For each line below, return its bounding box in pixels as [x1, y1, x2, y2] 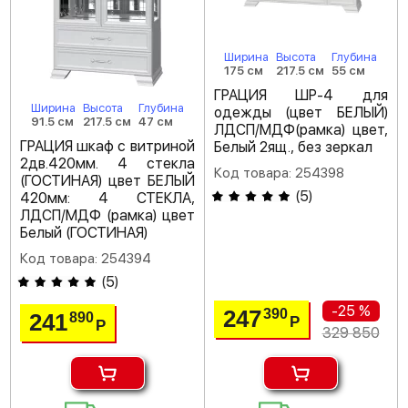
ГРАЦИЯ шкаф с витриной [20, 138, 195, 156]
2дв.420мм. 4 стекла [20, 155, 195, 173]
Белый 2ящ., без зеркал [213, 138, 372, 157]
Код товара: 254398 [213, 165, 344, 182]
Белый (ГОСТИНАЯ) [20, 224, 148, 242]
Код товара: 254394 [20, 250, 151, 268]
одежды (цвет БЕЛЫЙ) [213, 104, 388, 122]
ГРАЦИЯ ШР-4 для [213, 87, 388, 105]
